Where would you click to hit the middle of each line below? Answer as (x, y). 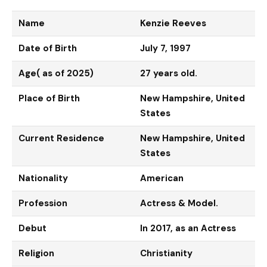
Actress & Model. (179, 203)
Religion (36, 253)
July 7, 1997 (165, 48)
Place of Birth (49, 98)
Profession (43, 203)
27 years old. (169, 73)
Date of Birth (48, 48)
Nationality (43, 178)
